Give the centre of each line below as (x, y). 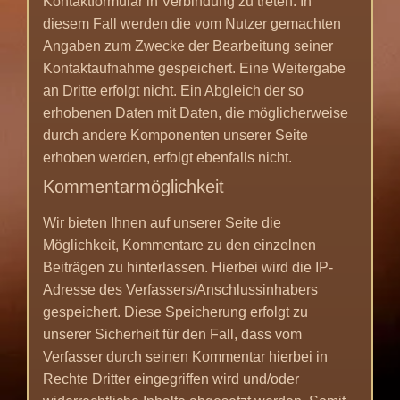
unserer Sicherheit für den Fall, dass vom (172, 334)
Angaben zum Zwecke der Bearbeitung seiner (188, 46)
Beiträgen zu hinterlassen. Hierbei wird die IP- (188, 267)
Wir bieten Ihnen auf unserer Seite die (162, 222)
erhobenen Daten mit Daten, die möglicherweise (196, 112)
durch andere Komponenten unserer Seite (175, 135)
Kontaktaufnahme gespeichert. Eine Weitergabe (194, 68)
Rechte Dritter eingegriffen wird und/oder (171, 379)
